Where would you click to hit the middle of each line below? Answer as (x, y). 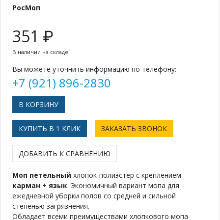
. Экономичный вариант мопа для (123, 185)
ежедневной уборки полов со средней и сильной (94, 195)
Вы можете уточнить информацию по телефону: (94, 69)
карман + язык (40, 185)
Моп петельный (42, 175)
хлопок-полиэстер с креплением (126, 175)
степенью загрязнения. (51, 206)
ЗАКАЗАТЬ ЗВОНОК (134, 128)
